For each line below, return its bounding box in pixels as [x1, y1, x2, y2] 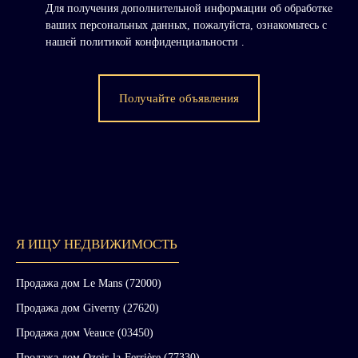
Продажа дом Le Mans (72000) [16, 276, 161, 290]
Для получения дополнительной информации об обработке [46, 2, 332, 15]
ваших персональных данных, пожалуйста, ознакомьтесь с [46, 18, 327, 32]
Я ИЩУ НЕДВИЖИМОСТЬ [16, 237, 177, 253]
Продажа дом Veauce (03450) [16, 326, 153, 340]
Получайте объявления [119, 92, 239, 105]
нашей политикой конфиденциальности [46, 35, 241, 49]
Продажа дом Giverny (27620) [16, 301, 159, 315]
